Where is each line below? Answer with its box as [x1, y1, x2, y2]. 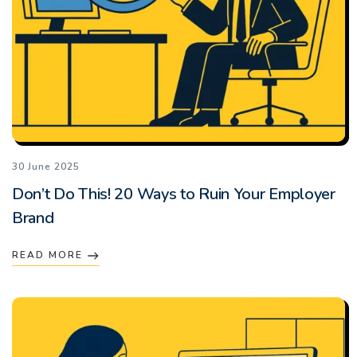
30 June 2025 [12, 159, 80, 173]
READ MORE [12, 248, 87, 261]
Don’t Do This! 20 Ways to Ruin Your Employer [12, 182, 335, 205]
